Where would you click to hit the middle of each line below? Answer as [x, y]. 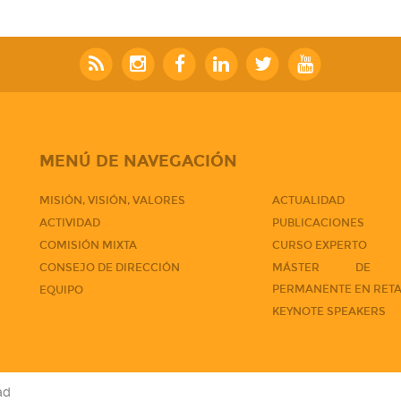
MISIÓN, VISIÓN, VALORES [112, 201]
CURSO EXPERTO [319, 246]
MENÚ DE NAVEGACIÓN [138, 162]
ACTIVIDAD [70, 223]
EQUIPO [61, 290]
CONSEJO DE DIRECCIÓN [110, 268]
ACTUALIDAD [308, 201]
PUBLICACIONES [318, 223]
